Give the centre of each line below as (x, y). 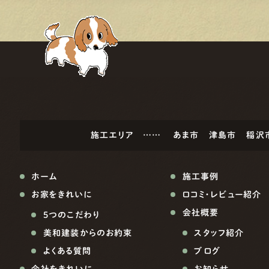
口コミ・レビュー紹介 (222, 195)
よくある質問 (67, 251)
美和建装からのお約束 (88, 233)
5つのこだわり (71, 215)
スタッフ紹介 (219, 233)
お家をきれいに (62, 195)
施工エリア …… (131, 135)
